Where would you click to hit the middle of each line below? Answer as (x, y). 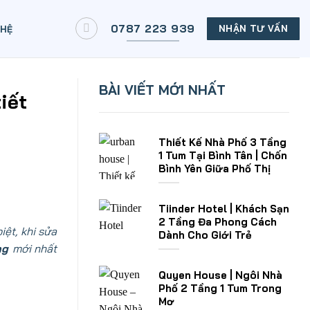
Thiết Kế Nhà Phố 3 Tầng (222, 143)
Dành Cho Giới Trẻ (205, 235)
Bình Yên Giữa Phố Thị (215, 169)
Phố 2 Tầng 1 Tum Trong (220, 289)
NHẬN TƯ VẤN (253, 28)
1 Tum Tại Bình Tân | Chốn (223, 156)
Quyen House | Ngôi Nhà (220, 275)
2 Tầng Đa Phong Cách (218, 222)
